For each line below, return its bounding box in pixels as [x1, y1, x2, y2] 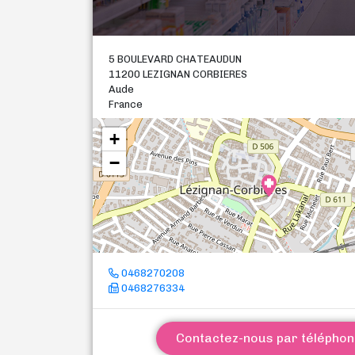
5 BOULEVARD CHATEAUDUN [109, 53, 242, 65]
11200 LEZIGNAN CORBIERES [109, 68, 247, 80]
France [109, 98, 143, 110]
